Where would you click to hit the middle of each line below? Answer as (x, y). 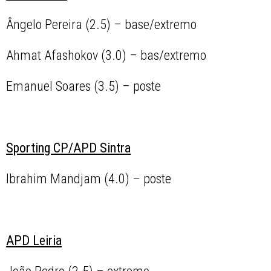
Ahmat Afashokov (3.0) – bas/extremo (106, 56)
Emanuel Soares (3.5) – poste (84, 87)
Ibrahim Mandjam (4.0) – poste (89, 179)
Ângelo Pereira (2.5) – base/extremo (102, 25)
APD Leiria (34, 241)
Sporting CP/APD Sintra (69, 148)
